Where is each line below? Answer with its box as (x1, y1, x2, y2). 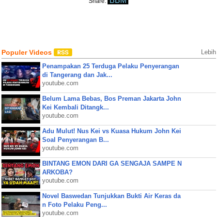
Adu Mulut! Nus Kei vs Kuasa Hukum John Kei (42, 127, 181, 135)
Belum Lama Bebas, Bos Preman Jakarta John (42, 95, 181, 102)
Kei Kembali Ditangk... (42, 104, 109, 111)
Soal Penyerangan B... (42, 136, 109, 143)
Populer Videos (1, 48, 54, 56)
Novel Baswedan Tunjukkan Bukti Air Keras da (42, 192, 181, 200)
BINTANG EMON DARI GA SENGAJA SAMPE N (42, 160, 182, 167)
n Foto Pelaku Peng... (42, 201, 107, 208)
